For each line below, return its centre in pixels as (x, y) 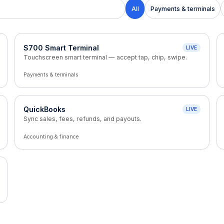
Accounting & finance (51, 136)
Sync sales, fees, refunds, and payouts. (83, 119)
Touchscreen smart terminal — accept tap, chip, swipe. (105, 57)
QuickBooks (45, 109)
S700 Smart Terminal (61, 47)
